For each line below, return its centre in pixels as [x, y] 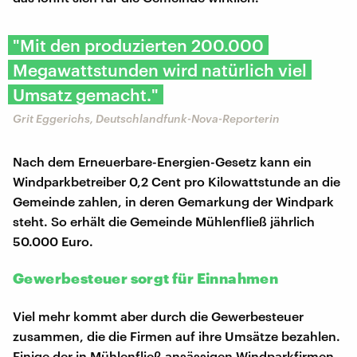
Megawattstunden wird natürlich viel [160, 69]
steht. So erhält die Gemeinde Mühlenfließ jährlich [164, 221]
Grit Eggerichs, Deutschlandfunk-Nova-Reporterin [146, 118]
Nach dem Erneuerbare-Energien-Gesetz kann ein [162, 161]
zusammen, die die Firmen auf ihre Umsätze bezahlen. [177, 335]
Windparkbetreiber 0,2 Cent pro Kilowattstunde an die [177, 181]
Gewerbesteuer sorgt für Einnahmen [146, 278]
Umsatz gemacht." [86, 94]
